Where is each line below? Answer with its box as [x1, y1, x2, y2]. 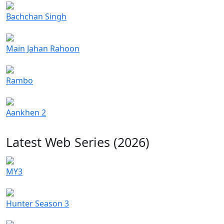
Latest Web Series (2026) [6, 133, 149, 151]
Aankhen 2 [6, 107, 46, 118]
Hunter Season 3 [6, 198, 69, 209]
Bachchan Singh [6, 11, 66, 22]
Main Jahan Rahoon [6, 43, 79, 54]
